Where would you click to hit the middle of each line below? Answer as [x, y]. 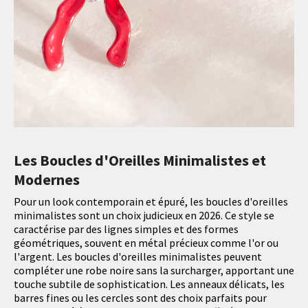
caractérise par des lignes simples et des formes [126, 229]
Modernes [47, 180]
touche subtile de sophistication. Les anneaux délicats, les [149, 284]
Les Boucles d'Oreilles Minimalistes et [140, 161]
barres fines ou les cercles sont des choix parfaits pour [140, 298]
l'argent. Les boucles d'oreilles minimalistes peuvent [138, 257]
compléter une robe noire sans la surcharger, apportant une [154, 271]
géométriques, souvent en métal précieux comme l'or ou [146, 243]
